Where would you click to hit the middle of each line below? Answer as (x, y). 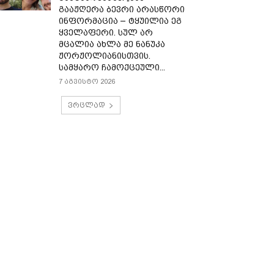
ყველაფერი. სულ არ (106, 32)
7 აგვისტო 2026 (87, 82)
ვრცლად (86, 105)
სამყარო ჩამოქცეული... (112, 67)
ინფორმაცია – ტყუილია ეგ (120, 21)
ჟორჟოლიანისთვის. (105, 56)
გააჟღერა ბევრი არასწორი (122, 9)
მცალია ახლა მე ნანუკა (112, 44)
